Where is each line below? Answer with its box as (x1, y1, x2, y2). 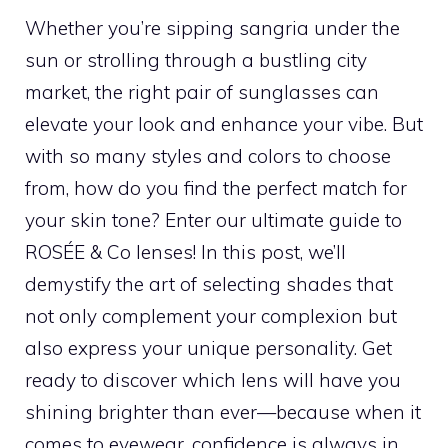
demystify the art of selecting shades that (25, 271, 393, 296)
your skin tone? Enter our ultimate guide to (25, 207, 402, 232)
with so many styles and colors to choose (25, 143, 391, 168)
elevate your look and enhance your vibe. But (25, 111, 423, 136)
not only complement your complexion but (25, 303, 397, 328)
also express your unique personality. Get (25, 335, 392, 360)
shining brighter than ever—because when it (25, 399, 421, 424)
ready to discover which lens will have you (25, 367, 401, 392)
